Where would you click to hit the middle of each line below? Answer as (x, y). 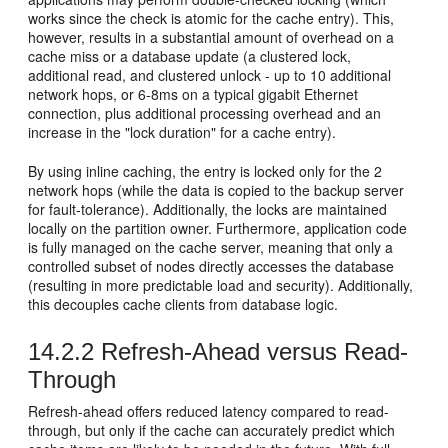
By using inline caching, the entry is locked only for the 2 (205, 170)
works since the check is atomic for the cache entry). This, (211, 17)
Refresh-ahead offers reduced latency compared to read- (209, 410)
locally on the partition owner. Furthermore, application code (218, 227)
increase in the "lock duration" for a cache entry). (182, 131)
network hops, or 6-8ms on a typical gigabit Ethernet (193, 93)
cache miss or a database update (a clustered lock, (190, 55)
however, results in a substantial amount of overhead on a (211, 36)
